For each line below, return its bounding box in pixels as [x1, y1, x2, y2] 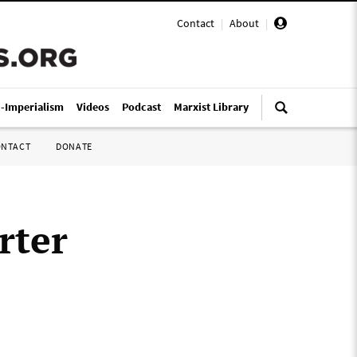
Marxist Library [174, 100, 249, 114]
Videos [76, 100, 109, 114]
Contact [177, 16, 214, 30]
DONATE [56, 140, 92, 152]
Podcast [122, 100, 161, 114]
